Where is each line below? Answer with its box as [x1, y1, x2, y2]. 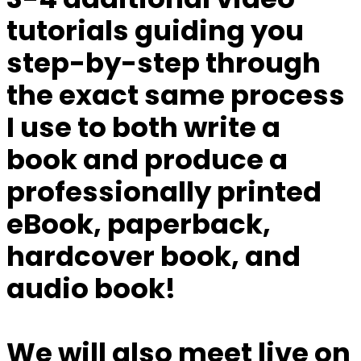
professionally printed [6, 172, 322, 212]
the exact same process [6, 76, 345, 115]
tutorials [6, 11, 135, 51]
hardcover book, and [6, 237, 301, 276]
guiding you [135, 11, 304, 51]
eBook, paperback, [6, 205, 271, 244]
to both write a [72, 108, 280, 147]
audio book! [6, 269, 181, 309]
